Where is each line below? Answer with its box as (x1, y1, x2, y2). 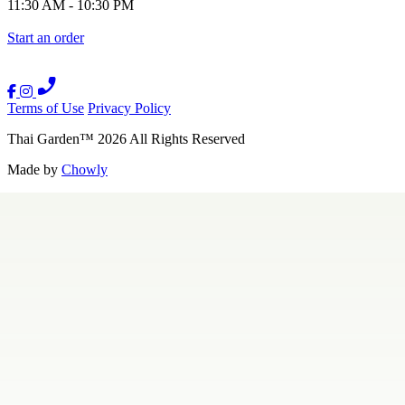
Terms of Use (7, 100, 84, 117)
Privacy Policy (88, 100, 171, 117)
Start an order (7, 30, 84, 46)
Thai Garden (7, 131, 80, 147)
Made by (7, 162, 61, 178)
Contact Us (80, 193, 146, 208)
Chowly (61, 162, 108, 178)
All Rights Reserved (127, 131, 245, 147)
